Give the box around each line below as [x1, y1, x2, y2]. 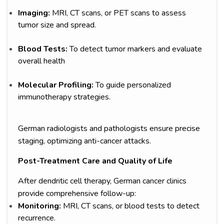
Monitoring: [18, 200, 63, 212]
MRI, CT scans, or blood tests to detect [63, 200, 199, 212]
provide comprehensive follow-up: [18, 188, 136, 199]
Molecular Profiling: [18, 79, 93, 91]
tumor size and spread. [18, 19, 96, 31]
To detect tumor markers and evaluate [69, 43, 202, 55]
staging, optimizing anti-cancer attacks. [18, 135, 151, 147]
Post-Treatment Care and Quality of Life [18, 155, 172, 167]
